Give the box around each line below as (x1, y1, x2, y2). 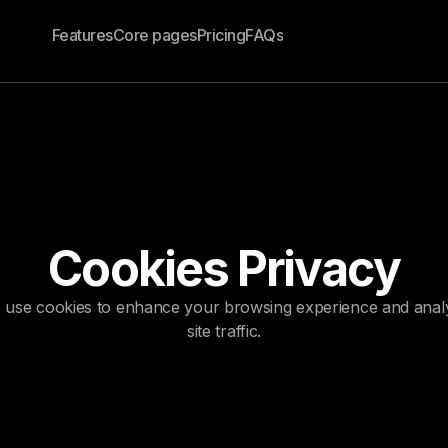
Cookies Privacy (48, 239, 400, 298)
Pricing (196, 24, 246, 45)
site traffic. (186, 321, 262, 341)
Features (51, 24, 113, 45)
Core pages (112, 24, 197, 45)
